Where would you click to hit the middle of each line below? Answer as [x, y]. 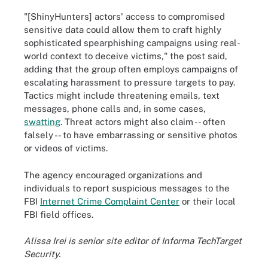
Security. [42, 254]
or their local [208, 201]
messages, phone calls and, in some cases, [115, 109]
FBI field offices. [59, 214]
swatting [42, 122]
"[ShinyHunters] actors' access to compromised [124, 16]
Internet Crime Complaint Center [110, 201]
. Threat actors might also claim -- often [143, 122]
